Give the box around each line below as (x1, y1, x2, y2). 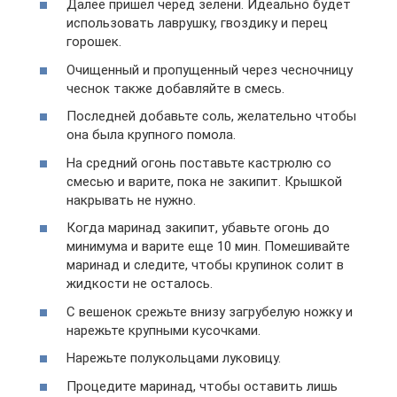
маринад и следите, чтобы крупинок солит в (66, 257, 344, 273)
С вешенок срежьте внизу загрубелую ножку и (66, 303, 353, 320)
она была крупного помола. (66, 127, 236, 143)
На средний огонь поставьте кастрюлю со (66, 154, 331, 171)
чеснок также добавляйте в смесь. (66, 80, 284, 97)
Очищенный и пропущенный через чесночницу (66, 61, 353, 78)
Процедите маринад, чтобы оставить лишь (66, 378, 338, 394)
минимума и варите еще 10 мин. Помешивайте (66, 238, 350, 254)
